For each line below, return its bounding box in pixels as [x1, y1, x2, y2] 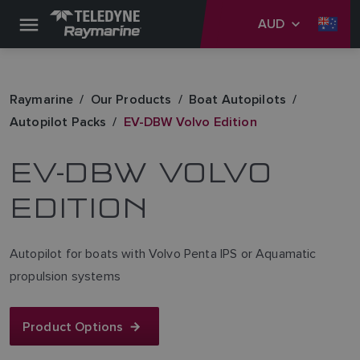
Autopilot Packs [10, 112, 107, 131]
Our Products [90, 90, 172, 108]
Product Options [22, 317, 124, 336]
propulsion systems [10, 268, 121, 284]
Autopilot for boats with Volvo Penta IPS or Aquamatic [10, 246, 317, 261]
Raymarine [10, 90, 74, 108]
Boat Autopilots [188, 90, 287, 108]
